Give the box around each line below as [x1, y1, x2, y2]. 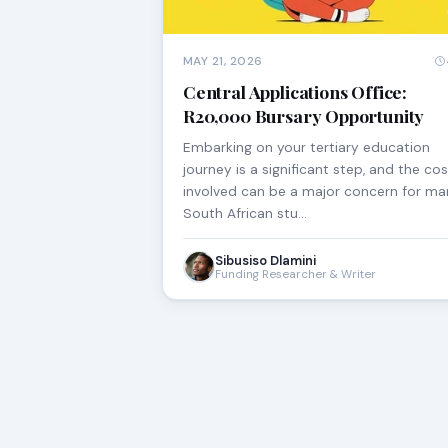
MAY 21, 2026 [183, 52, 263, 69]
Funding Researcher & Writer [215, 266, 376, 282]
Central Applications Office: [183, 79, 408, 103]
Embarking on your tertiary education [183, 137, 430, 156]
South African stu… [183, 203, 307, 222]
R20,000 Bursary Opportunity [183, 103, 425, 127]
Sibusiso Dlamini [215, 251, 316, 269]
